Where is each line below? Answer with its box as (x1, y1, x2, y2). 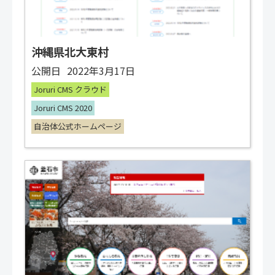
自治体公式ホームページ (34, 120, 122, 132)
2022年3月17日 (67, 63, 135, 78)
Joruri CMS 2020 (34, 101, 92, 114)
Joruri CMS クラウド (34, 83, 107, 95)
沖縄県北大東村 (31, 43, 109, 60)
